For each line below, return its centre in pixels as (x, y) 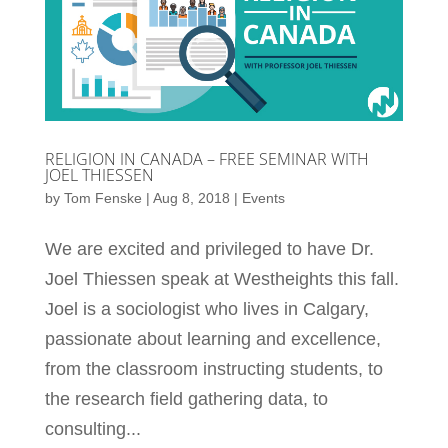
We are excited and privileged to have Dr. (209, 249)
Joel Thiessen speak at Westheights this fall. (221, 279)
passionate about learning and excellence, (212, 339)
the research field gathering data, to (186, 399)
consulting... (92, 429)
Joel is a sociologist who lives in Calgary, (206, 309)
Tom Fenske (102, 198)
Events (263, 198)
